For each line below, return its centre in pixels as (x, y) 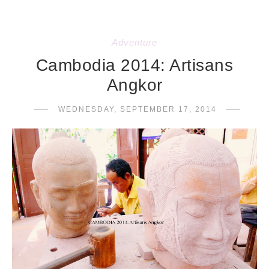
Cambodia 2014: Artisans (134, 65)
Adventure (134, 42)
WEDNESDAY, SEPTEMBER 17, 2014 (137, 109)
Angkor (134, 85)
